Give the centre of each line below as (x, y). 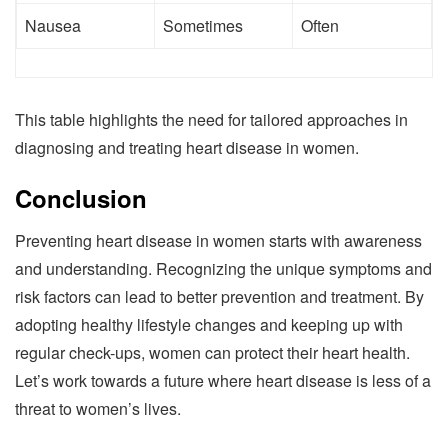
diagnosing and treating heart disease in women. (187, 148)
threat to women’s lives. (98, 409)
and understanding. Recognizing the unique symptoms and (223, 269)
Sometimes (203, 26)
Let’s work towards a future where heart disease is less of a (223, 381)
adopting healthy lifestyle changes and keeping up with (209, 325)
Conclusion (81, 198)
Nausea (53, 26)
